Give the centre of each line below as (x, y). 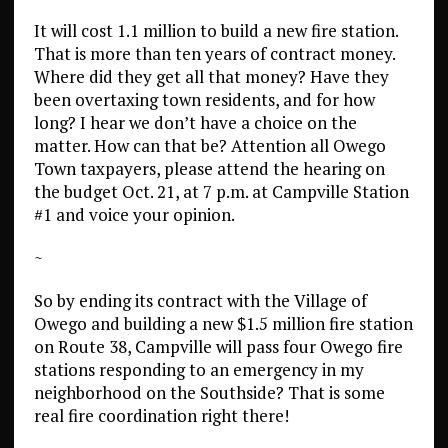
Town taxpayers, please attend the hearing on (209, 168)
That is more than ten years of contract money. (214, 53)
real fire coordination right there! (161, 415)
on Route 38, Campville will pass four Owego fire (218, 346)
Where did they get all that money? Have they (211, 76)
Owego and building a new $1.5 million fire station (223, 323)
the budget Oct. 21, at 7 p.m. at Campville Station (221, 191)
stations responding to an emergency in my (198, 369)
